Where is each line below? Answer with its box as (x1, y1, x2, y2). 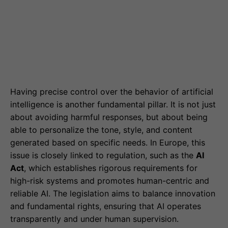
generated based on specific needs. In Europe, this (10, 137, 205, 148)
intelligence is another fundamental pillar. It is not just (10, 99, 216, 110)
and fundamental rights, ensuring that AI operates (10, 201, 201, 212)
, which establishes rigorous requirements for (24, 163, 197, 174)
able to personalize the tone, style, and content (10, 125, 192, 135)
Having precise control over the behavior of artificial (10, 87, 213, 97)
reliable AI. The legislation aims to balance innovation (10, 188, 215, 199)
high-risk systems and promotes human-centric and (10, 176, 209, 186)
